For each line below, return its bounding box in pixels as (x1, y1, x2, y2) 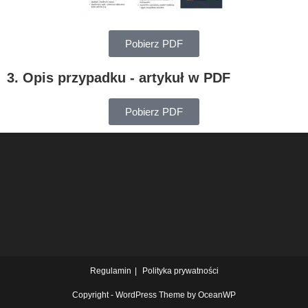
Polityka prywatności (142, 265, 219, 276)
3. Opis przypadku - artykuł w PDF (7, 69, 230, 85)
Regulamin (89, 265, 131, 276)
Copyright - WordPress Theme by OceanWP (72, 289, 236, 300)
